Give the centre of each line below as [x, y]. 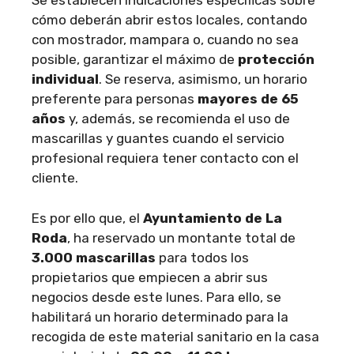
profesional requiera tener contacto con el [165, 158]
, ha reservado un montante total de [181, 237]
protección [276, 59]
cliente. [55, 178]
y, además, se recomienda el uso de [178, 119]
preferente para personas [115, 99]
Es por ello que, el [87, 218]
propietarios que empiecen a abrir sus [150, 277]
